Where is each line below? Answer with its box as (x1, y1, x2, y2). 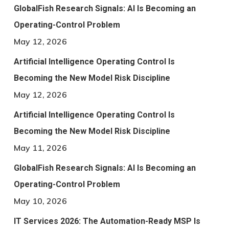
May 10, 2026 (13, 196, 67, 207)
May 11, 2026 (13, 143, 67, 153)
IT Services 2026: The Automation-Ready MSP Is (13, 216, 200, 226)
